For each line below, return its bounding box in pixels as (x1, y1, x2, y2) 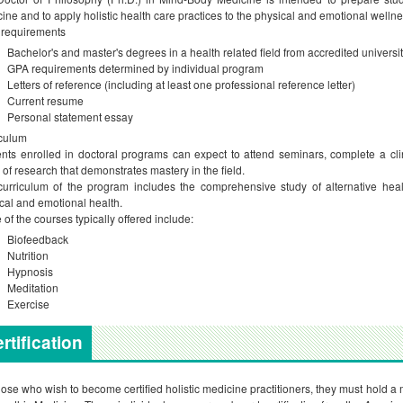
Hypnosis (7, 264, 53, 279)
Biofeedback (7, 231, 68, 246)
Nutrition (7, 247, 49, 263)
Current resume (7, 93, 84, 108)
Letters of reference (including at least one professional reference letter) (7, 76, 355, 92)
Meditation (7, 280, 58, 295)
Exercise (7, 296, 49, 311)
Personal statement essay (7, 109, 133, 124)
